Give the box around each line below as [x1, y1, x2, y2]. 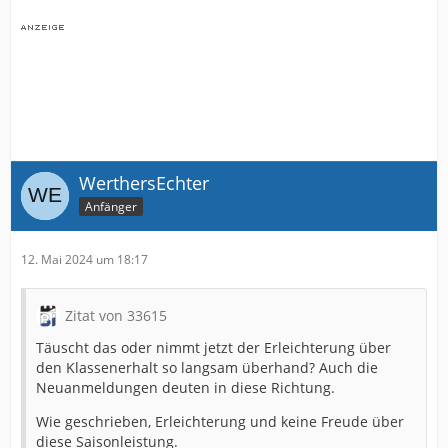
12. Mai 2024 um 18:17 [21, 251, 148, 268]
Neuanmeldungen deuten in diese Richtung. [36, 378, 335, 397]
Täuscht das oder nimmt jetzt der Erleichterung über [36, 338, 391, 357]
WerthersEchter [79, 171, 209, 195]
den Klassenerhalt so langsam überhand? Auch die [36, 358, 378, 377]
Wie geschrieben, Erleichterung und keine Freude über [36, 412, 404, 431]
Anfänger [85, 197, 137, 215]
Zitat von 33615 [65, 306, 167, 325]
